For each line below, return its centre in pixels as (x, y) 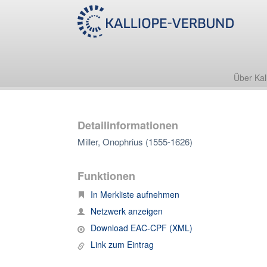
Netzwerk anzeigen (127, 211)
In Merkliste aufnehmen (135, 194)
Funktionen (106, 176)
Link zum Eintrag (122, 244)
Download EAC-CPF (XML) (142, 228)
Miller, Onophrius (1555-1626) (135, 142)
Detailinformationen (128, 125)
